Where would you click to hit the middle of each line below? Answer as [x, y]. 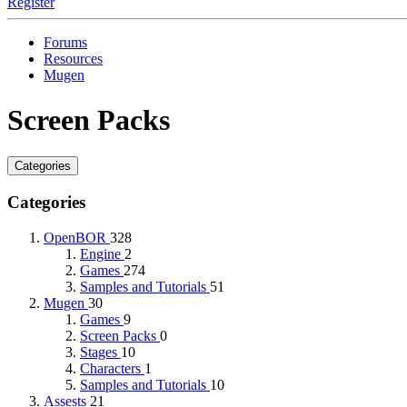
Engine [102, 253]
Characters [112, 368]
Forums [65, 43]
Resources [73, 59]
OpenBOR [77, 237]
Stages [100, 352]
